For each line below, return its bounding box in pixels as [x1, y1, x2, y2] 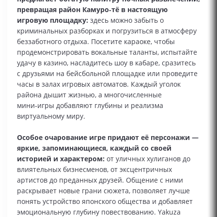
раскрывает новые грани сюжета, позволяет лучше [17, 186, 190, 196]
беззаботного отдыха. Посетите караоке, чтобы [17, 37, 175, 46]
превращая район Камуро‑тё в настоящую [17, 5, 168, 15]
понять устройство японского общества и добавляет [17, 197, 193, 206]
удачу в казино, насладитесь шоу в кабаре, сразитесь [17, 58, 196, 68]
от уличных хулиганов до [105, 154, 190, 164]
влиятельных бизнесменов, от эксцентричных [17, 165, 172, 174]
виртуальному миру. [17, 111, 85, 121]
